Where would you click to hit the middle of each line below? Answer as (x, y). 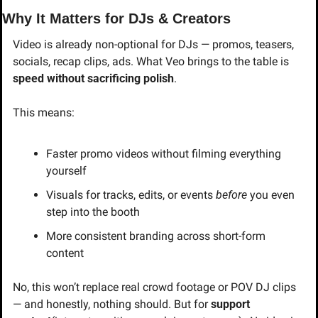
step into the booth (93, 212)
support (230, 304)
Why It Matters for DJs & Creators (116, 18)
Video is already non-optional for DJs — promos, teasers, (153, 44)
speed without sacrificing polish (93, 78)
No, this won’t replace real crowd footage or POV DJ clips (154, 287)
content (65, 253)
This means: (44, 112)
